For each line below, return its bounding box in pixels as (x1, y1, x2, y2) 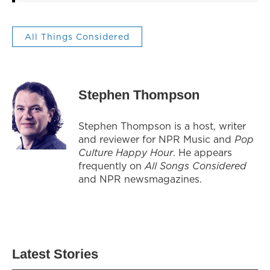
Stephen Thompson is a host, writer (78, 119, 246, 133)
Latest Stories (12, 246, 98, 262)
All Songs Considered (145, 159, 246, 172)
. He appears (173, 145, 232, 159)
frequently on (78, 159, 145, 172)
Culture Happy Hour (78, 145, 173, 159)
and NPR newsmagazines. (78, 172, 202, 186)
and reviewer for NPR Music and (78, 132, 234, 146)
